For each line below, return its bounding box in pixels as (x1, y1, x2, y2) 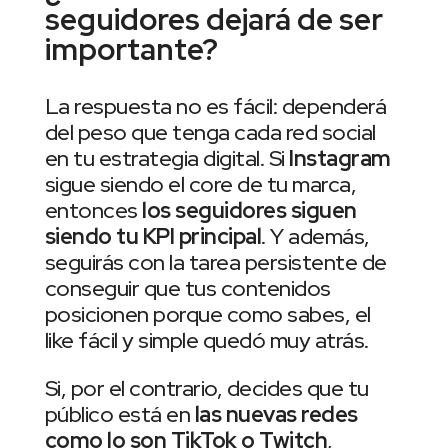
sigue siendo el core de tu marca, (44, 170, 357, 200)
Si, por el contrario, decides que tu (44, 374, 369, 404)
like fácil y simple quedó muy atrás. (44, 326, 369, 356)
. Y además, (261, 222, 370, 252)
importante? (44, 29, 218, 70)
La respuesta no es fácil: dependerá (44, 92, 387, 122)
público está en (44, 400, 191, 430)
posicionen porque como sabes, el (44, 300, 371, 330)
